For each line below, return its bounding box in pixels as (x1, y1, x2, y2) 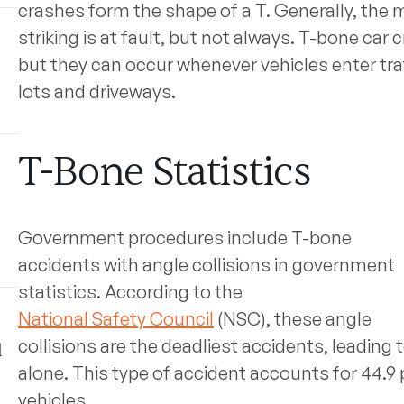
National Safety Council (17, 308, 214, 330)
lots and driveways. (17, 80, 176, 103)
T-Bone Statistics (17, 147, 311, 197)
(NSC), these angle (213, 308, 372, 330)
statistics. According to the (17, 280, 243, 303)
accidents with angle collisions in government (17, 253, 395, 276)
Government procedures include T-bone (17, 226, 352, 249)
